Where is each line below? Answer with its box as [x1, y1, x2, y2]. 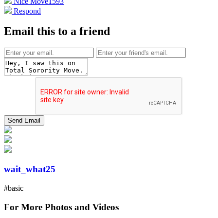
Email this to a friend [4, 25, 110, 38]
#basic [4, 183, 23, 192]
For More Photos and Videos [4, 201, 119, 212]
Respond [12, 6, 41, 15]
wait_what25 [4, 164, 55, 175]
